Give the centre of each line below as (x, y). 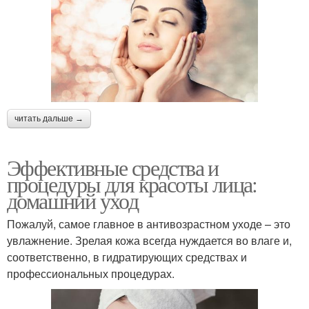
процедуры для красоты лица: (132, 183)
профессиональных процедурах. (91, 273)
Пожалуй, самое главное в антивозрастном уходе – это (149, 223)
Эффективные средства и (113, 167)
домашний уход (73, 200)
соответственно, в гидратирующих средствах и (127, 257)
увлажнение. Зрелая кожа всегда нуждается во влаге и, (149, 240)
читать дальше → (49, 118)
